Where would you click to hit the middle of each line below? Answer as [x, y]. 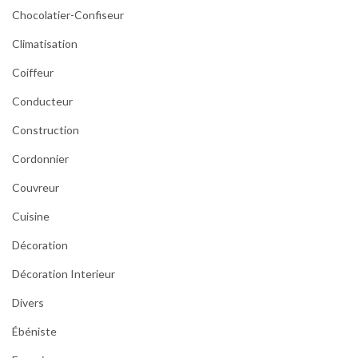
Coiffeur [33, 72]
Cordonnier [40, 158]
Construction [46, 129]
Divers [28, 302]
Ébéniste [34, 331]
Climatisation [45, 43]
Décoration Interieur [64, 273]
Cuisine [31, 216]
